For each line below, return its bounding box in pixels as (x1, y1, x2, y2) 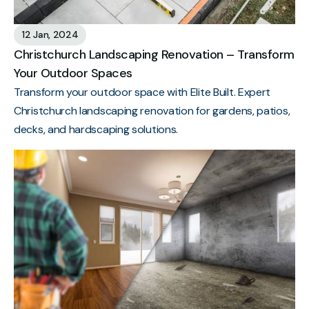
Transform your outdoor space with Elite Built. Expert (14, 84, 271, 99)
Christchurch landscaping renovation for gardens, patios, (14, 103, 290, 118)
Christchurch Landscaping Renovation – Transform (14, 46, 295, 63)
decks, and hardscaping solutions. (14, 121, 179, 137)
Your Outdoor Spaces (14, 64, 132, 81)
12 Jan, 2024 (22, 28, 79, 41)
